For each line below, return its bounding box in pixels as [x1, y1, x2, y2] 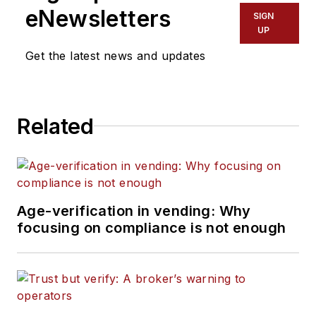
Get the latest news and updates [25, 48, 206, 63]
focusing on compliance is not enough [17, 219, 286, 236]
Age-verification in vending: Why [17, 202, 251, 219]
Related [17, 113, 94, 139]
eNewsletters [25, 4, 171, 32]
